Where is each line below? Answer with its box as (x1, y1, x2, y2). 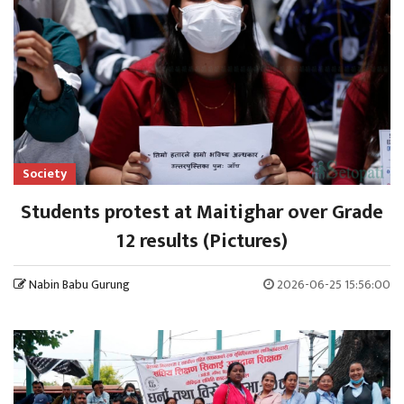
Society (23, 162, 67, 184)
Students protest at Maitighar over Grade (21, 195, 383, 229)
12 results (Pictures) (116, 224, 288, 258)
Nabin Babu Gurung (29, 273, 130, 295)
